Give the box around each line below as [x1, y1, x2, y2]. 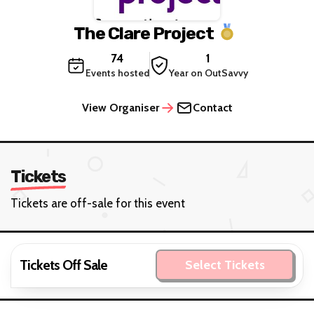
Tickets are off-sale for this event [11, 196, 185, 211]
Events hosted [85, 67, 149, 80]
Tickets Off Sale [19, 256, 107, 273]
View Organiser [81, 101, 159, 115]
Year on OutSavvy [168, 67, 248, 80]
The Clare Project [73, 22, 214, 43]
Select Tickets [184, 257, 265, 273]
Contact [192, 101, 233, 115]
